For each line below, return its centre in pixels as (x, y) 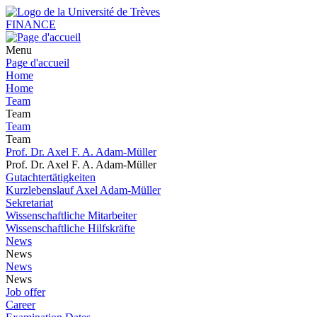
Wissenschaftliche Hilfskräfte (70, 228)
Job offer (25, 292)
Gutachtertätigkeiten (51, 177)
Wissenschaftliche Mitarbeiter (71, 215)
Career (21, 305)
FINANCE (31, 24)
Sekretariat (29, 203)
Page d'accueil (38, 63)
